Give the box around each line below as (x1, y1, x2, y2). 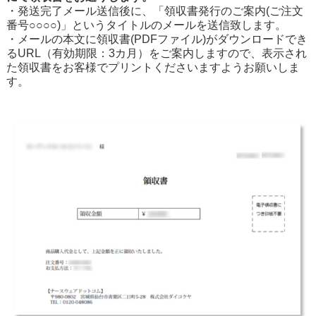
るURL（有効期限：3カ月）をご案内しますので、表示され (6, 47, 307, 59)
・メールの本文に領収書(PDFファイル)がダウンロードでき (6, 32, 308, 45)
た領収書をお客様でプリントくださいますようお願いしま (6, 61, 300, 73)
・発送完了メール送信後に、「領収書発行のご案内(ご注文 (6, 4, 303, 17)
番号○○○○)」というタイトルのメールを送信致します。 (6, 18, 286, 31)
